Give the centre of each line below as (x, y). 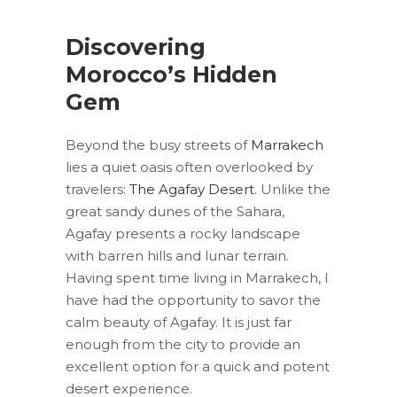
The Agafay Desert (192, 189)
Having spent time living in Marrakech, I (197, 277)
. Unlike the (292, 189)
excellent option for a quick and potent (198, 366)
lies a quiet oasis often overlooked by (189, 167)
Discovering (136, 47)
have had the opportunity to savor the (193, 300)
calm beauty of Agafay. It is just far (179, 322)
